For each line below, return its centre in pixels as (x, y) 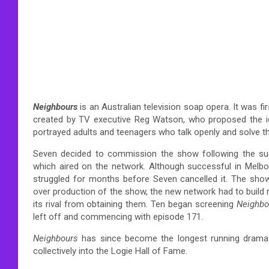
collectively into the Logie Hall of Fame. (110, 251)
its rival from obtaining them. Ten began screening (135, 204)
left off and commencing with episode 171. (119, 216)
